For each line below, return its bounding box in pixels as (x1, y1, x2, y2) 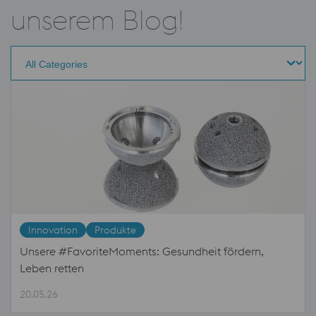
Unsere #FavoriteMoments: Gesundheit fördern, (20, 244, 264, 259)
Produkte (95, 224, 136, 237)
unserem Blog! (11, 3, 184, 37)
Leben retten (20, 261, 84, 276)
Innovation (28, 224, 78, 237)
